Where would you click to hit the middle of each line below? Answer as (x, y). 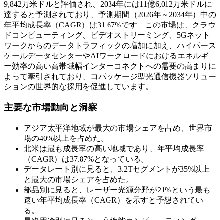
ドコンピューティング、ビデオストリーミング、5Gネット (107, 35)
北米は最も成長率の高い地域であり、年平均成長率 (114, 149)
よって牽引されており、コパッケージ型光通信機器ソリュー (110, 76)
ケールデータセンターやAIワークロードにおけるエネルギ (106, 55)
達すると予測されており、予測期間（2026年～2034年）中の (110, 14)
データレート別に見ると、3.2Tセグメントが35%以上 (117, 169)
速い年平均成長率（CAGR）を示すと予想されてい (113, 200)
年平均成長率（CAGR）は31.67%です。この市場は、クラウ (110, 25)
